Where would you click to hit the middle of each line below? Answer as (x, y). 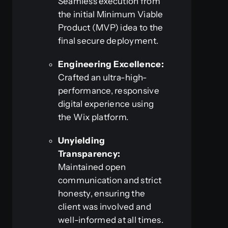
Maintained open (92, 167)
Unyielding (81, 140)
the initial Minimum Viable (110, 14)
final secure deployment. (108, 40)
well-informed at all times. (110, 220)
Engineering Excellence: (111, 64)
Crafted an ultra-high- (103, 77)
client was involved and (104, 206)
